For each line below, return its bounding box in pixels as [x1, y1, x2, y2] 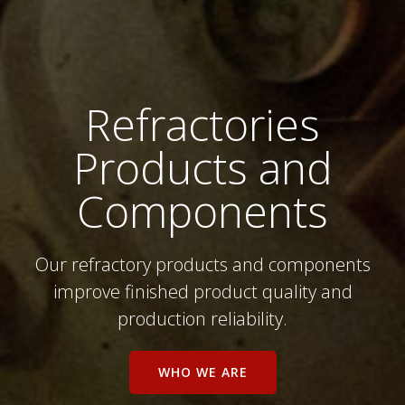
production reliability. [118, 306, 287, 331]
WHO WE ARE [157, 363, 248, 381]
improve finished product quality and [52, 279, 353, 304]
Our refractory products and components [34, 252, 371, 277]
